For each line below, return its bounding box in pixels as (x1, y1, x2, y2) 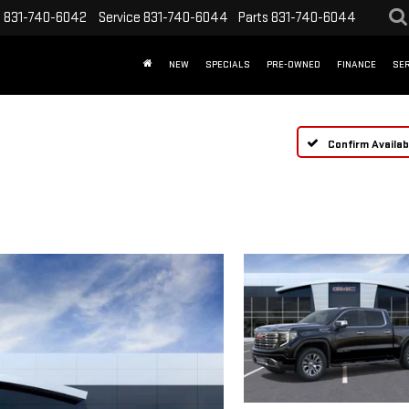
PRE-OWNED (267, 58, 320, 71)
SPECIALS (205, 58, 250, 71)
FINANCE (337, 58, 376, 71)
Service (99, 8, 141, 26)
